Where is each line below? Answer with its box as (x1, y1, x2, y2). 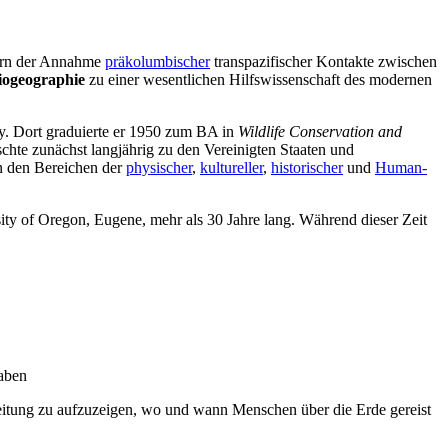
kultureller (200, 159, 263, 177)
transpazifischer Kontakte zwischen (210, 53, 437, 71)
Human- (375, 159, 427, 177)
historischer (271, 159, 343, 177)
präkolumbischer (105, 53, 210, 71)
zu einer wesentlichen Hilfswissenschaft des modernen (85, 71, 432, 89)
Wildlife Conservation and (238, 123, 402, 141)
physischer (126, 159, 192, 177)
